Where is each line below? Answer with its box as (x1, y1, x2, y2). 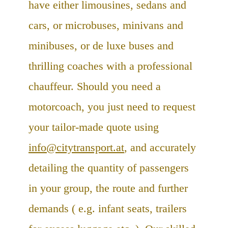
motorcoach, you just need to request (28, 100, 195, 113)
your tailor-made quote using (28, 121, 159, 134)
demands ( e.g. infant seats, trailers (28, 202, 187, 215)
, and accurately (124, 141, 196, 154)
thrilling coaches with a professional (28, 60, 192, 73)
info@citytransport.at (28, 141, 124, 154)
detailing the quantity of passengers (28, 161, 189, 175)
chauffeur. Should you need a (28, 80, 161, 93)
